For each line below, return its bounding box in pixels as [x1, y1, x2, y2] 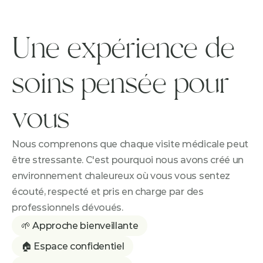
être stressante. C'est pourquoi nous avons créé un [12, 154, 244, 166]
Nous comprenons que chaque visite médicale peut [12, 139, 248, 150]
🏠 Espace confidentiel [21, 241, 124, 252]
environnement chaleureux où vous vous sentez [12, 170, 230, 181]
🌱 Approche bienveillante [21, 220, 139, 231]
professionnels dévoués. [12, 202, 123, 213]
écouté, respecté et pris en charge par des [12, 186, 204, 197]
